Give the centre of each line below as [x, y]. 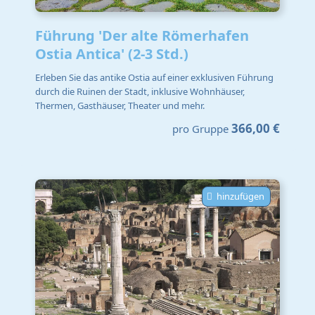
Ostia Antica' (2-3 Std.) [112, 53]
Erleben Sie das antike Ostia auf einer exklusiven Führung [154, 78]
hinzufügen [240, 196]
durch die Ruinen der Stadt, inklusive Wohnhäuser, [140, 92]
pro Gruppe [200, 128]
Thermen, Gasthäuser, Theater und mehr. [120, 106]
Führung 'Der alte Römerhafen [142, 35]
